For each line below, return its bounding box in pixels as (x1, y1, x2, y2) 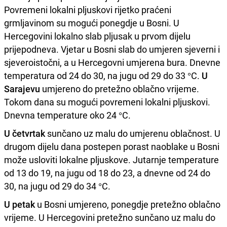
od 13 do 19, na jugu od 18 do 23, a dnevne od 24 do (4, 166, 210, 179)
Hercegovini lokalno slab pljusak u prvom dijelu (4, 29, 191, 42)
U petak (4, 198, 35, 210)
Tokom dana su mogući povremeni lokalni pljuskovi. (4, 95, 210, 108)
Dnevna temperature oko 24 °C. (4, 108, 131, 121)
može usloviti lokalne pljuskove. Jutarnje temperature (4, 153, 219, 166)
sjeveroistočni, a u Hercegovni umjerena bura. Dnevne (4, 56, 220, 68)
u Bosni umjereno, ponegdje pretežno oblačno (35, 198, 220, 210)
